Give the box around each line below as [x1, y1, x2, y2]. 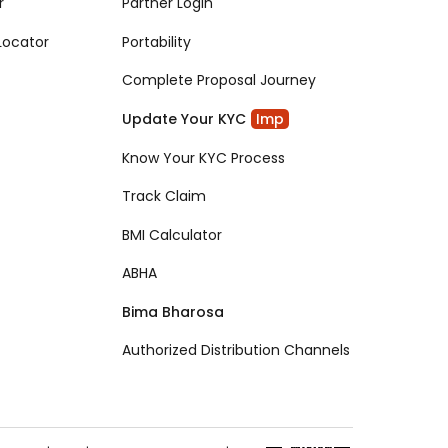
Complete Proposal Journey [122, 70, 317, 91]
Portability [122, 31, 192, 52]
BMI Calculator [122, 224, 223, 245]
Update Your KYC [122, 109, 247, 130]
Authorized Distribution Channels [122, 340, 351, 361]
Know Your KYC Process [122, 147, 286, 168]
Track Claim [122, 186, 207, 207]
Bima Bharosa [122, 301, 225, 322]
